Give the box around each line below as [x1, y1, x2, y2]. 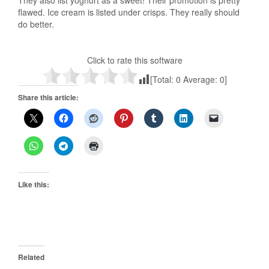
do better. [18, 18, 54, 31]
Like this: [18, 179, 49, 190]
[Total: [150, 73, 176, 86]
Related [18, 252, 44, 263]
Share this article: [18, 92, 79, 103]
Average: [181, 73, 220, 86]
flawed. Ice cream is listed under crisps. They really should [18, 6, 240, 19]
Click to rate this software [86, 54, 183, 67]
